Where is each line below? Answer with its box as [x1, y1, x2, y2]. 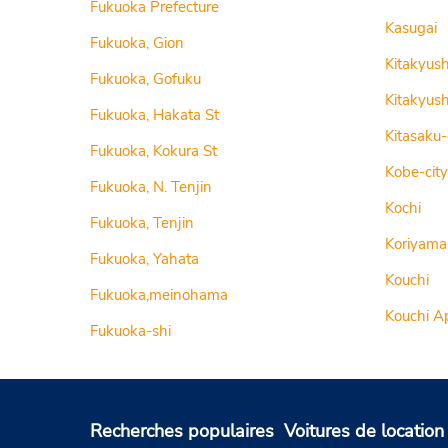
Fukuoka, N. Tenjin [90, 177, 212, 197]
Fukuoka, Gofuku [90, 69, 201, 89]
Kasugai [384, 18, 437, 38]
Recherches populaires [90, 419, 274, 444]
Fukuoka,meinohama [90, 285, 228, 305]
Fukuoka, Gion [90, 33, 184, 53]
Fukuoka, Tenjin [90, 213, 194, 233]
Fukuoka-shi [90, 321, 171, 341]
